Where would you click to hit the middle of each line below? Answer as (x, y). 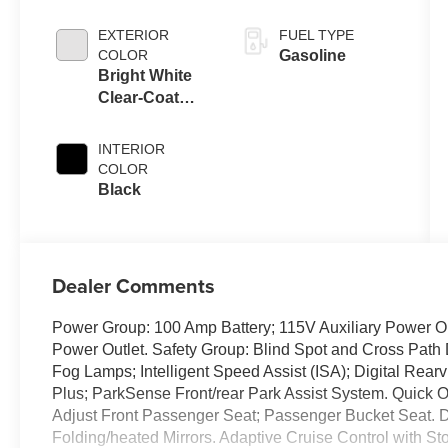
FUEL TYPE (316, 34)
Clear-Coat (139, 97)
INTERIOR (132, 148)
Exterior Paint (150, 119)
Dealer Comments (134, 285)
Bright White (145, 75)
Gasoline (312, 55)
